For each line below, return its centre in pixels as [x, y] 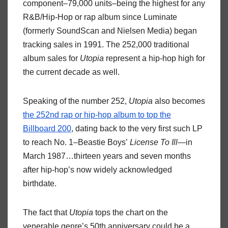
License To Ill [154, 142]
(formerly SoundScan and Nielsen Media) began [110, 31]
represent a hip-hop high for [154, 58]
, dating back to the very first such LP [137, 128]
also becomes [179, 101]
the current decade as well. [71, 72]
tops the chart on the [131, 212]
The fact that [46, 212]
